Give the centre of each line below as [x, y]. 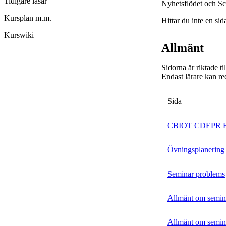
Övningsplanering [196, 150]
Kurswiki [19, 35]
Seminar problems [196, 174]
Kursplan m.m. [28, 18]
